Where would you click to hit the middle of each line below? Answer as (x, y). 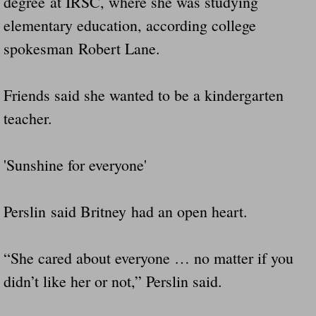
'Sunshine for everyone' (75, 164)
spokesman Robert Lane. (84, 48)
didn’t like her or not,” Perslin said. (113, 281)
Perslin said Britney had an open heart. (126, 211)
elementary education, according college (130, 25)
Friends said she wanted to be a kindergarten (144, 95)
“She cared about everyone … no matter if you (148, 257)
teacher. (28, 118)
